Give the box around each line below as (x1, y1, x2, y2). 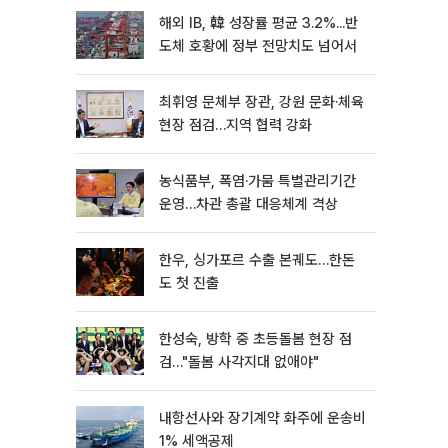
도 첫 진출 (159, 274, 219, 292)
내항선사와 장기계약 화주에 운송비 (159, 409, 366, 427)
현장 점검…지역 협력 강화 (159, 116, 312, 134)
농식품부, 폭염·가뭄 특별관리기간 (159, 172, 356, 190)
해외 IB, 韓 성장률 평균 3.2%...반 (159, 14, 358, 32)
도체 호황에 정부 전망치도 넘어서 (159, 37, 357, 55)
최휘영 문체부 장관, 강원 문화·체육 (159, 93, 364, 111)
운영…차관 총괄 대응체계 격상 (159, 195, 338, 213)
